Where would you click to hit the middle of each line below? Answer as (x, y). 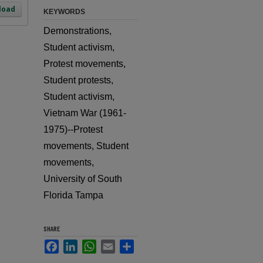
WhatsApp (118, 244)
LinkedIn (95, 244)
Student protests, (78, 80)
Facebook (80, 244)
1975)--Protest (73, 129)
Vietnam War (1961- (85, 113)
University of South (83, 179)
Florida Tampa (73, 195)
